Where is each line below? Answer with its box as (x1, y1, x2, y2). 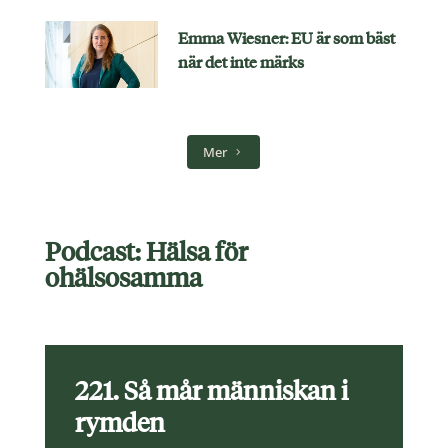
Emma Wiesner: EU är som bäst (177, 28, 395, 48)
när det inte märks (177, 52, 304, 72)
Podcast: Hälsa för (44, 235, 248, 268)
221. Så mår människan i (74, 374, 348, 407)
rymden (74, 406, 165, 439)
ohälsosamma (44, 261, 202, 294)
